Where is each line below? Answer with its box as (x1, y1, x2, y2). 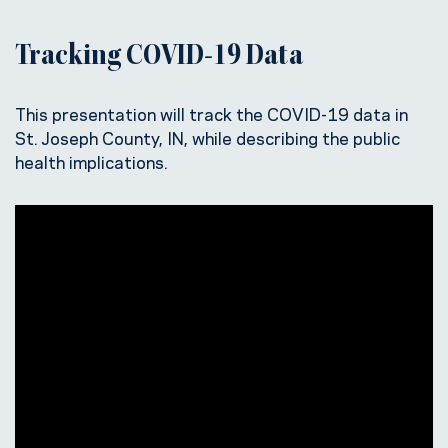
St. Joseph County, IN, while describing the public (15, 124, 400, 149)
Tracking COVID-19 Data (15, 41, 303, 74)
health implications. (15, 148, 168, 173)
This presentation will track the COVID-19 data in (15, 100, 408, 125)
